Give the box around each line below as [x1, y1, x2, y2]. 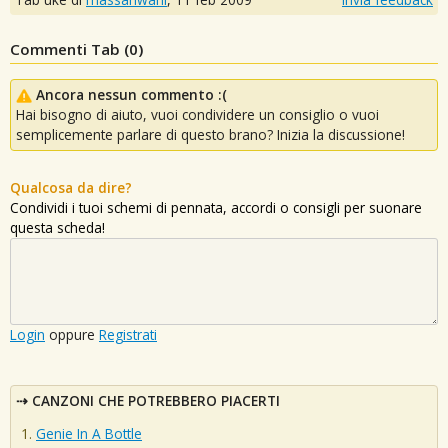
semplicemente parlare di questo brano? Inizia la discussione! [16, 124, 405, 144]
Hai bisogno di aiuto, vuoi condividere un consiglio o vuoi [16, 104, 379, 124]
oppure [45, 324, 99, 344]
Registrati [99, 324, 157, 344]
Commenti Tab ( [10, 38, 129, 59]
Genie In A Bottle [36, 424, 142, 444]
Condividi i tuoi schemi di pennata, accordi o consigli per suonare [10, 197, 422, 217]
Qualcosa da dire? [10, 177, 132, 197]
